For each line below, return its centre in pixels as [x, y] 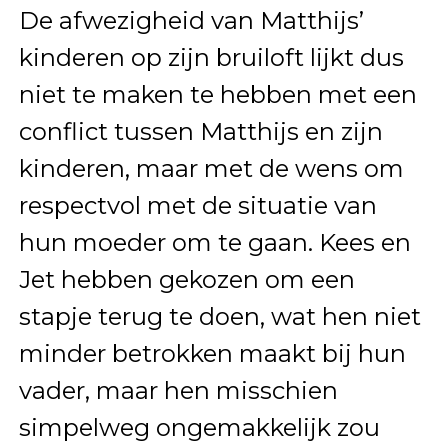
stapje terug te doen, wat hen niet [219, 316]
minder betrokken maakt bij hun [212, 353]
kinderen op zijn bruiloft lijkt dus [211, 57]
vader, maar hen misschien [178, 390]
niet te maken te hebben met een [217, 94]
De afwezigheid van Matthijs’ [191, 20]
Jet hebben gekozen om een [186, 279]
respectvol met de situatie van [197, 205]
